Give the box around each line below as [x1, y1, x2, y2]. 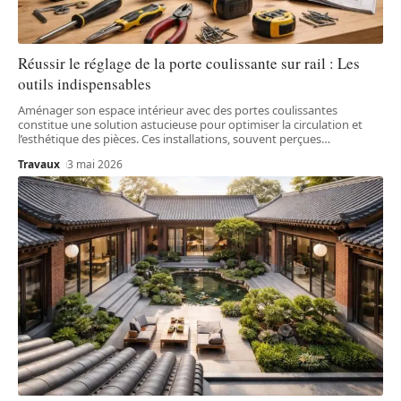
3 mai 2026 [67, 157, 124, 173]
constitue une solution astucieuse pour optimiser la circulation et [18, 116, 363, 133]
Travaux [18, 157, 60, 173]
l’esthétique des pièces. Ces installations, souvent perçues [18, 131, 321, 148]
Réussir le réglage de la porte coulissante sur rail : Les [18, 53, 360, 74]
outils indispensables [18, 73, 151, 95]
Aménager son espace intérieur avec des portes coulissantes [18, 102, 337, 119]
